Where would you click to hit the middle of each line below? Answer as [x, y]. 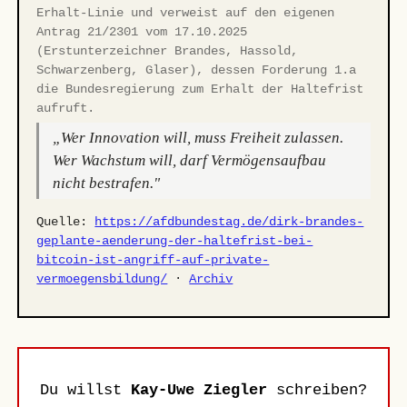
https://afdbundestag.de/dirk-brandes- [229, 221]
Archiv [211, 278]
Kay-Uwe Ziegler [199, 390]
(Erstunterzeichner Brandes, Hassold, [168, 50]
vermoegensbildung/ [102, 278]
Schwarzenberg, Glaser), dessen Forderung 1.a [197, 69]
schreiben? [317, 390]
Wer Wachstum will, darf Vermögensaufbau [189, 161]
